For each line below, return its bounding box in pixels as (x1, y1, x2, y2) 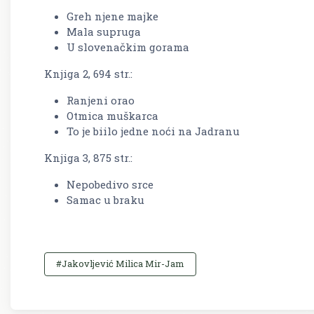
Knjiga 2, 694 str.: (44, 66, 132, 81)
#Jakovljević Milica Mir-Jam (56, 257, 184, 271)
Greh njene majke (67, 8, 158, 23)
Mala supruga (67, 24, 141, 39)
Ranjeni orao (67, 93, 135, 107)
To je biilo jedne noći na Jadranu (67, 123, 240, 138)
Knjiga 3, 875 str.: (44, 150, 132, 165)
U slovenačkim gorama (67, 39, 189, 54)
